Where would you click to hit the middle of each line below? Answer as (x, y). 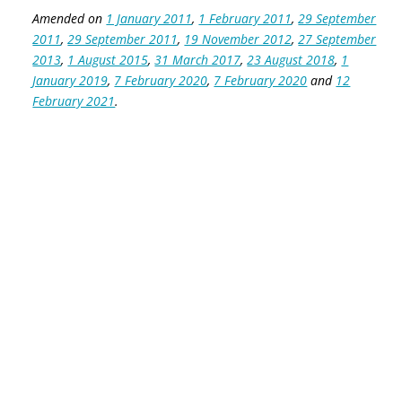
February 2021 (74, 101)
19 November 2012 (238, 39)
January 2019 (70, 80)
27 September (337, 39)
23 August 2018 (291, 60)
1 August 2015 (108, 60)
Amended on (70, 18)
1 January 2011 (149, 18)
